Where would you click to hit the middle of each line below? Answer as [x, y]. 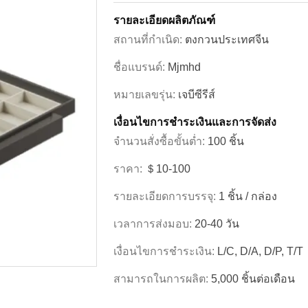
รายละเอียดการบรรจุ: [166, 197]
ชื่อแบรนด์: [141, 67]
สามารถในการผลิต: [162, 279]
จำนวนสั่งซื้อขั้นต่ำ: [161, 142]
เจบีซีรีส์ [197, 95]
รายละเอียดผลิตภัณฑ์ [164, 21]
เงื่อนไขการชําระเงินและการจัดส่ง [195, 122]
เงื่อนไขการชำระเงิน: [165, 252]
